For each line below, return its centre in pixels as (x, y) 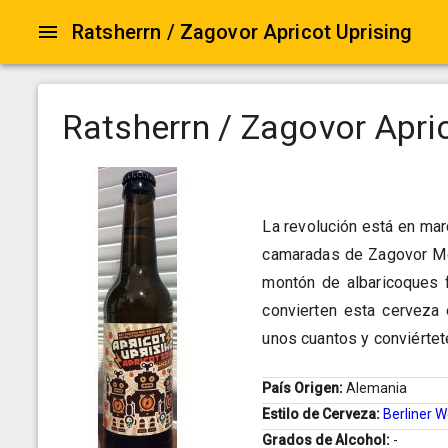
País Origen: (304, 388)
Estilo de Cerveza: (323, 414)
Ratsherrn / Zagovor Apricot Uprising (242, 32)
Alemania (377, 388)
